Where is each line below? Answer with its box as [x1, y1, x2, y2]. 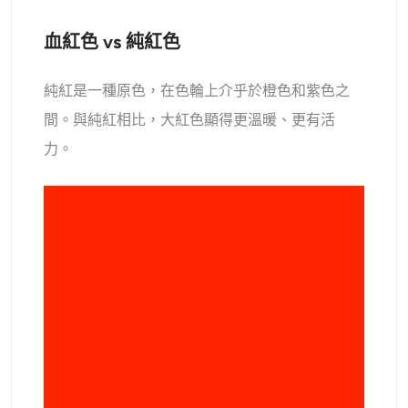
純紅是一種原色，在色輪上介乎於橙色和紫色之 [44, 81, 351, 99]
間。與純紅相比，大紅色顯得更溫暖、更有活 [44, 110, 336, 128]
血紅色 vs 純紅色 [44, 30, 181, 53]
